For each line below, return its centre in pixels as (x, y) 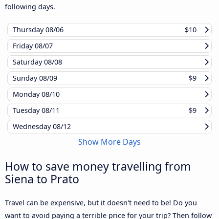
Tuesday (27, 110)
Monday (27, 94)
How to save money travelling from (98, 166)
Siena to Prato (42, 179)
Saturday (28, 62)
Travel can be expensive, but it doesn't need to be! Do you (101, 203)
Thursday (29, 30)
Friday (24, 46)
